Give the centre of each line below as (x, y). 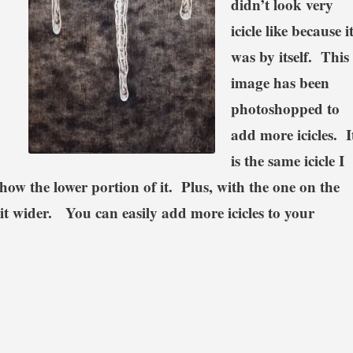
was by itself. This (290, 56)
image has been (280, 82)
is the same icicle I (287, 160)
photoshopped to (285, 108)
